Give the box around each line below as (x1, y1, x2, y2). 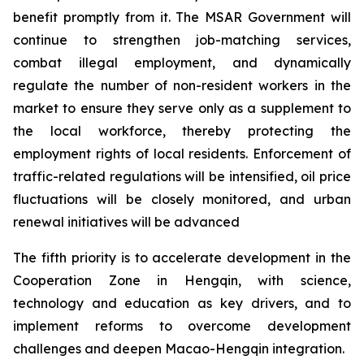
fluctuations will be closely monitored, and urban (13, 191, 351, 207)
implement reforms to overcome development (13, 318, 351, 334)
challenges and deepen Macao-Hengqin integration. (13, 340, 344, 357)
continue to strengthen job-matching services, (13, 32, 351, 48)
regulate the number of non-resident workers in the (13, 77, 351, 93)
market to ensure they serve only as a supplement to (13, 100, 351, 116)
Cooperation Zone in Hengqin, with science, (13, 272, 351, 288)
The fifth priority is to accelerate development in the (13, 249, 351, 266)
